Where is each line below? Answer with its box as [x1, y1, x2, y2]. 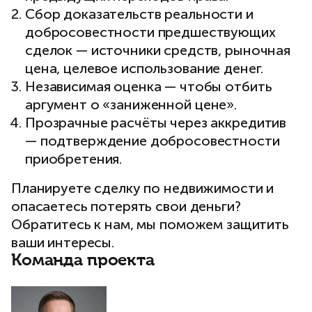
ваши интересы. [11, 234, 115, 251]
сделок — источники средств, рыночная [25, 42, 290, 58]
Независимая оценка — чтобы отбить [25, 78, 272, 95]
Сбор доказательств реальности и [25, 6, 253, 22]
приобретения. [25, 150, 123, 167]
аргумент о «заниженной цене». [25, 96, 237, 113]
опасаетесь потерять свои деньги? [11, 198, 241, 214]
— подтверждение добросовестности [25, 132, 280, 149]
